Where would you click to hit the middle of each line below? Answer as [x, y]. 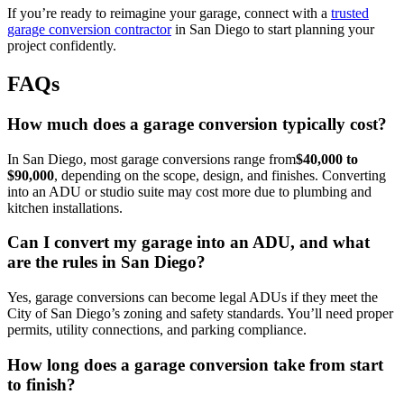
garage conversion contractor [89, 30]
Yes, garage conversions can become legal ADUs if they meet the [193, 298]
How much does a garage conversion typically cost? [197, 124]
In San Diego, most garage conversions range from [151, 159]
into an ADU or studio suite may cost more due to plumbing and [189, 191]
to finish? [41, 384]
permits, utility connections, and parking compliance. [157, 330]
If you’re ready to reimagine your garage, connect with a [169, 14]
